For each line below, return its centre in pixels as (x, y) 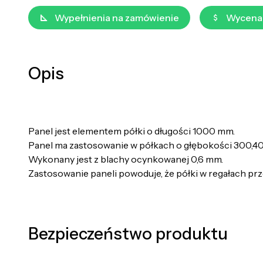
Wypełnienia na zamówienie (117, 18)
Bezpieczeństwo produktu (128, 234)
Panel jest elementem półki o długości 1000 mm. (131, 131)
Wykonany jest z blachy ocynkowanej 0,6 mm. (126, 159)
